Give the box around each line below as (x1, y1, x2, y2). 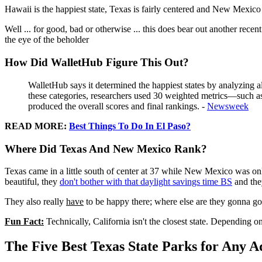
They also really (5, 196, 66, 207)
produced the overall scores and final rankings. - (28, 101, 207, 111)
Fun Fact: (5, 216, 44, 227)
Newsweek (207, 101, 249, 111)
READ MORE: (5, 120, 69, 131)
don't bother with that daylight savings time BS (60, 177, 232, 187)
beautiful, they (5, 177, 60, 187)
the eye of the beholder (5, 35, 89, 45)
